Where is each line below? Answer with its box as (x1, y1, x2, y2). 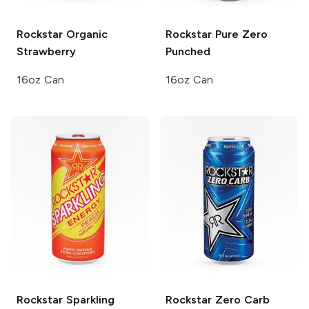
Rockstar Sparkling (17, 293, 114, 307)
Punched (166, 45, 210, 58)
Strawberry (17, 45, 76, 58)
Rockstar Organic (17, 28, 108, 41)
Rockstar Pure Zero (166, 28, 268, 41)
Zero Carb (212, 293, 270, 307)
